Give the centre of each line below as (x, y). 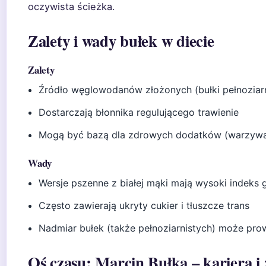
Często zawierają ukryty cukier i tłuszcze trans (144, 205)
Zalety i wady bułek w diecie (121, 41)
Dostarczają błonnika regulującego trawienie (139, 112)
